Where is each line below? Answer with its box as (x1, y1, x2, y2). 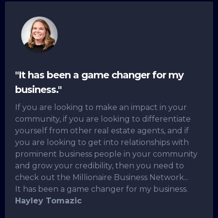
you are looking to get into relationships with (15, 138, 189, 147)
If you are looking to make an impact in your (15, 103, 187, 112)
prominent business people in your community (15, 149, 198, 159)
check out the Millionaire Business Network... (15, 173, 188, 182)
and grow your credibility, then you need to (15, 161, 184, 171)
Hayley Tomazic (15, 196, 82, 206)
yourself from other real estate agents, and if (15, 126, 189, 136)
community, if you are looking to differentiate (15, 114, 191, 124)
